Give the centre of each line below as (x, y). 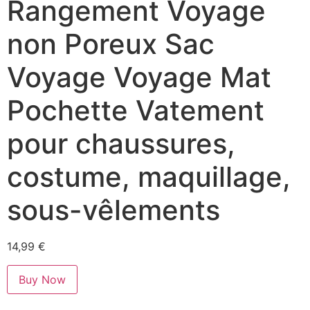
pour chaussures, (121, 144)
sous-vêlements (113, 210)
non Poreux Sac (111, 44)
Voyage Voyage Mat (139, 77)
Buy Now (42, 279)
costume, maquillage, (149, 177)
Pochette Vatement (136, 111)
